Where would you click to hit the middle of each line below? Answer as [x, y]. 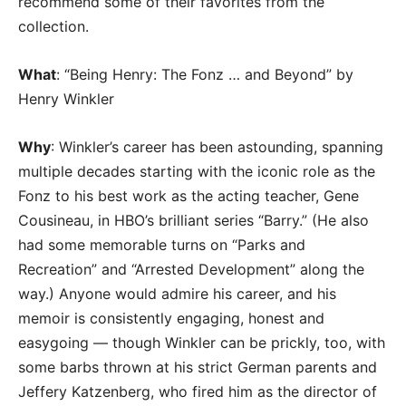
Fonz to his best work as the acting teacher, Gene [188, 196]
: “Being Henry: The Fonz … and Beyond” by [205, 74]
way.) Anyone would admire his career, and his [177, 294]
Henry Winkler [68, 99]
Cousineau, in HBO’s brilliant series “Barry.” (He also [193, 220]
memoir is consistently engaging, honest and [171, 318]
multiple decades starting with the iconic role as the [197, 171]
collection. [58, 26]
